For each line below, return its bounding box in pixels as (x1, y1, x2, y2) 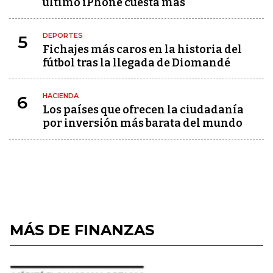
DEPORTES (43, 31, 83, 40)
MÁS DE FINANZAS (10, 221, 154, 239)
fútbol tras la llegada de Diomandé (43, 56, 230, 69)
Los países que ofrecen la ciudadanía (43, 103, 244, 116)
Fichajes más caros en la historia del (43, 43, 242, 56)
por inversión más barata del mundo (43, 116, 243, 130)
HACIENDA (43, 91, 79, 100)
